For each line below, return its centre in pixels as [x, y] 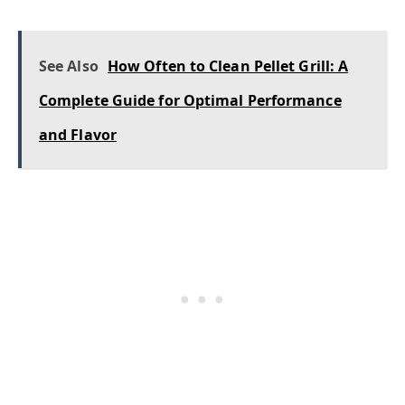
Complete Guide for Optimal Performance [190, 101]
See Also [69, 66]
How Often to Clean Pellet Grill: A [228, 66]
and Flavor [78, 135]
